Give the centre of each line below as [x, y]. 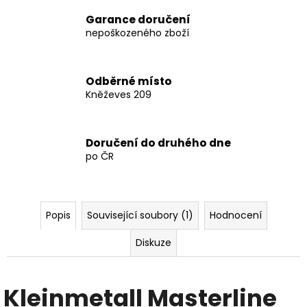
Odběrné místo [129, 81]
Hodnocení [235, 216]
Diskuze [153, 243]
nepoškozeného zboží [137, 33]
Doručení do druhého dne [158, 143]
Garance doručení [138, 19]
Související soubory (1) [140, 216]
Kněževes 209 [119, 94]
